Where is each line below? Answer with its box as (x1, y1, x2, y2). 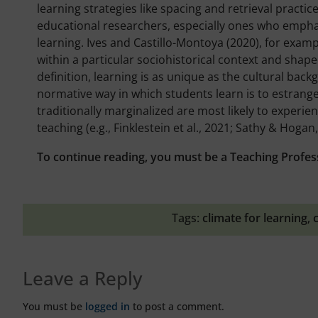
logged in (85, 299, 130, 313)
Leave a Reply (23, 265, 142, 291)
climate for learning (202, 209, 307, 226)
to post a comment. (130, 299, 224, 313)
